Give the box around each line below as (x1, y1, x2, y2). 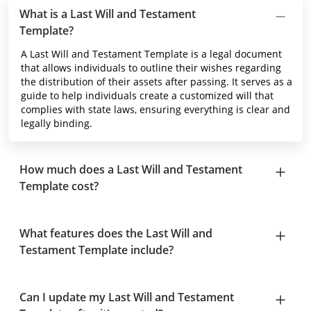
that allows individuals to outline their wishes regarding (21, 61, 281, 74)
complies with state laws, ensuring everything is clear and (21, 103, 290, 116)
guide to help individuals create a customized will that (21, 89, 274, 102)
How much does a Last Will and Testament (19, 162, 242, 177)
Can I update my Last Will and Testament (19, 289, 234, 305)
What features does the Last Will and (19, 226, 212, 241)
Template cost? (19, 178, 99, 194)
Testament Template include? (19, 242, 174, 258)
